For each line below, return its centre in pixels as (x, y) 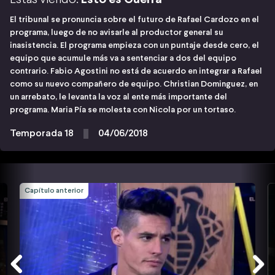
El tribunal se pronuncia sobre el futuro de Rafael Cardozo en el (134, 20)
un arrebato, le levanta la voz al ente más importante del (118, 97)
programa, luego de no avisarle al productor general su (117, 33)
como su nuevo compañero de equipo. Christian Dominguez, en (134, 84)
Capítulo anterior (54, 191)
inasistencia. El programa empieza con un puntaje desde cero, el (134, 45)
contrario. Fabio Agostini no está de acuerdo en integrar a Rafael (136, 71)
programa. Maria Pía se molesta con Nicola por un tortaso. (124, 110)
